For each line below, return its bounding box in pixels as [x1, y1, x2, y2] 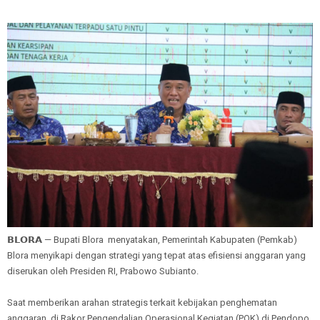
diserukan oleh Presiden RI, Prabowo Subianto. [7, 265, 201, 276]
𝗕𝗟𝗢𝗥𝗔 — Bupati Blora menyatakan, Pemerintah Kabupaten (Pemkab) [7, 234, 297, 245]
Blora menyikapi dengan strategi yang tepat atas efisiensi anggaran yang [7, 249, 306, 261]
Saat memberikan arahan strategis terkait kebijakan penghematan [7, 296, 277, 308]
